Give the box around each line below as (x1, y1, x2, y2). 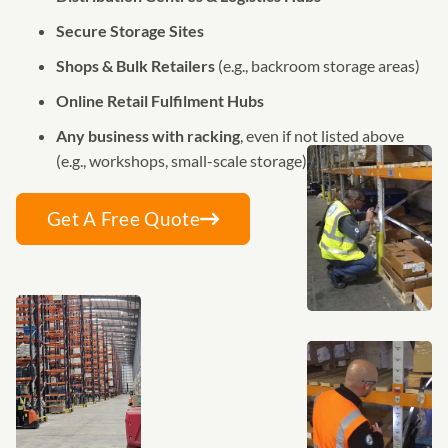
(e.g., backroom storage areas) (215, 56, 420, 76)
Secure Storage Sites (56, 21, 204, 41)
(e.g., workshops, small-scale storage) (56, 151, 307, 171)
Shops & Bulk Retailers (56, 56, 215, 76)
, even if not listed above (240, 126, 404, 146)
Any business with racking (56, 126, 240, 146)
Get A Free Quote (47, 207, 200, 231)
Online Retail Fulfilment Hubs (56, 91, 264, 111)
